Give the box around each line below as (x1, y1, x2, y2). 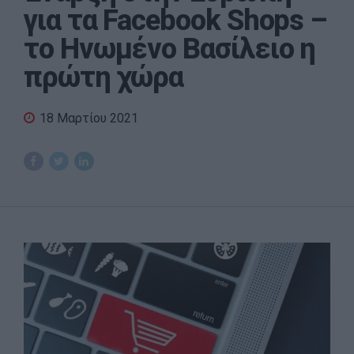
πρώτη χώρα (24, 60, 184, 94)
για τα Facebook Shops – (24, 3, 327, 37)
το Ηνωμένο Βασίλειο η (24, 32, 316, 66)
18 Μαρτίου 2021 (40, 110, 138, 126)
